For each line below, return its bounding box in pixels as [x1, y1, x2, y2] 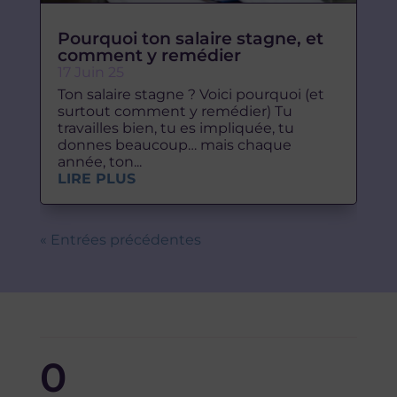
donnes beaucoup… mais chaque [57, 136, 292, 153]
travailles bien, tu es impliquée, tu [57, 119, 294, 136]
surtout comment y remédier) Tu [57, 102, 292, 120]
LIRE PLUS [57, 169, 136, 187]
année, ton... [57, 152, 142, 170]
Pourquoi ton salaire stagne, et [57, 27, 323, 49]
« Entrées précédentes [39, 230, 201, 248]
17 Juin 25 [57, 63, 124, 81]
